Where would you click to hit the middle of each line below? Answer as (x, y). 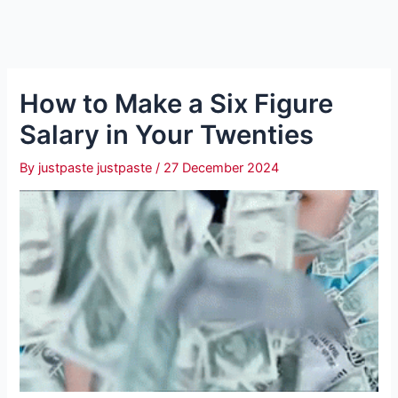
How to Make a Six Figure (177, 103)
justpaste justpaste (97, 167)
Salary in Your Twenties (167, 134)
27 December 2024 (222, 167)
